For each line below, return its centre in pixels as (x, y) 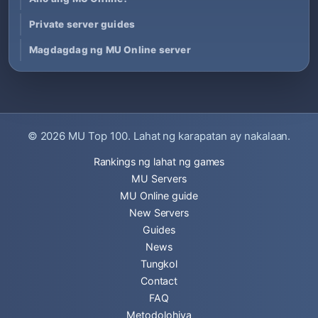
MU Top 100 (98, 136)
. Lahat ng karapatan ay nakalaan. (209, 136)
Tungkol (159, 264)
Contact (159, 281)
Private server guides (82, 24)
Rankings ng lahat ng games (159, 161)
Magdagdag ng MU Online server (110, 49)
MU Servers (159, 179)
